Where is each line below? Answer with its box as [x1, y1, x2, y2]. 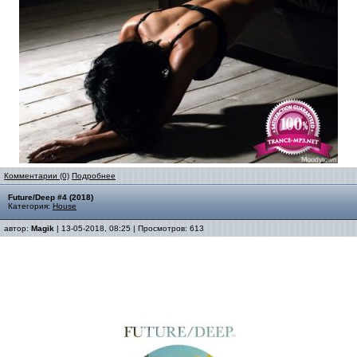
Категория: [8, 202, 53, 210]
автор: [4, 224, 31, 233]
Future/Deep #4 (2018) [8, 193, 93, 202]
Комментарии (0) [4, 171, 69, 180]
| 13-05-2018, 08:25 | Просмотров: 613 [54, 224, 204, 233]
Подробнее [72, 171, 116, 180]
